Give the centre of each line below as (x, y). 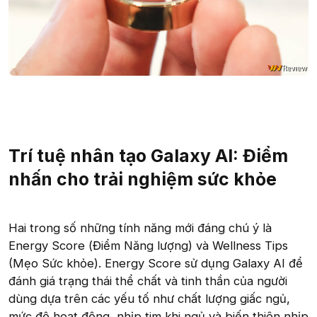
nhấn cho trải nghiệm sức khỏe (143, 179)
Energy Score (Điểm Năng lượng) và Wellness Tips (148, 245)
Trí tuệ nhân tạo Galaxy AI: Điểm (148, 155)
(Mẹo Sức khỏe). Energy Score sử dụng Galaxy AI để (156, 263)
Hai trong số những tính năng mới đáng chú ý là (140, 227)
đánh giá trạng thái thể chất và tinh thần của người (148, 281)
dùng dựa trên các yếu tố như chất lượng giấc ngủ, (149, 298)
